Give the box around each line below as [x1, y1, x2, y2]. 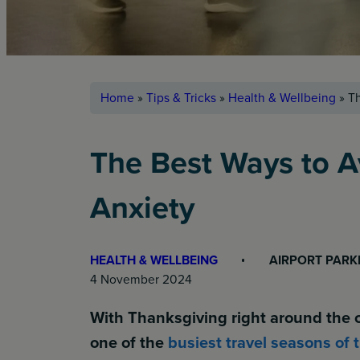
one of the [90, 329, 168, 354]
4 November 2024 [90, 269, 192, 288]
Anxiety [90, 185, 194, 231]
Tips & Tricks [145, 88, 216, 107]
